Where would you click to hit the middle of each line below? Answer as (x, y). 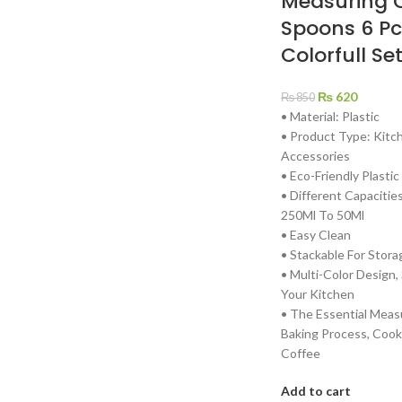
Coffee (300, 353)
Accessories (315, 155)
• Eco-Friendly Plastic (340, 175)
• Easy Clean (315, 234)
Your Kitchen (317, 293)
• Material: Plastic (330, 116)
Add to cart (315, 390)
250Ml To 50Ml (322, 214)
